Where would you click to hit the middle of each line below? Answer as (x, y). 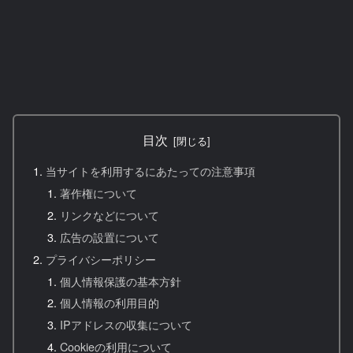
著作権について (98, 193)
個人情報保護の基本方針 (120, 281)
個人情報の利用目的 (109, 303)
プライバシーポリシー (101, 258)
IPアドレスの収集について (126, 325)
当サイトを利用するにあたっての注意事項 (151, 171)
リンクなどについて (109, 214)
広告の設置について (109, 236)
